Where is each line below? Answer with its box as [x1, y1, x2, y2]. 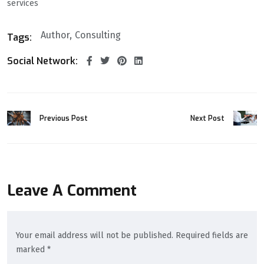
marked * [16, 245, 51, 255]
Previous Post [39, 113, 88, 123]
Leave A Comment [7, 180, 137, 202]
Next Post [190, 113, 225, 123]
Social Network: [7, 55, 78, 68]
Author [41, 29, 70, 41]
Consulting [75, 29, 121, 41]
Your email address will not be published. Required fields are [16, 230, 248, 241]
